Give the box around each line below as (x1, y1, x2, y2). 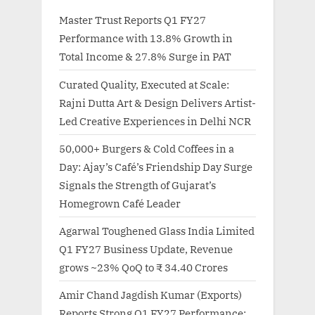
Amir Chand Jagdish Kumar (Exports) (59, 288, 242, 302)
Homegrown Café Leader (59, 195, 181, 210)
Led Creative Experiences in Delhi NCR (59, 113, 251, 128)
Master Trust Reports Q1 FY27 (59, 13, 206, 27)
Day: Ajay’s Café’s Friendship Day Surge (59, 159, 252, 174)
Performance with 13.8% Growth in (59, 31, 233, 46)
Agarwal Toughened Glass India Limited (59, 223, 255, 238)
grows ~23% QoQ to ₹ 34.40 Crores (59, 259, 228, 274)
